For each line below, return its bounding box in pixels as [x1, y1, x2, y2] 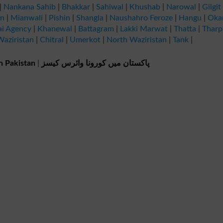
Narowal [166, 3, 196, 11]
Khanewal [37, 25, 72, 33]
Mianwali [10, 14, 43, 22]
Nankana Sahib [3, 3, 56, 11]
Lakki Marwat [119, 25, 168, 33]
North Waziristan [107, 36, 167, 44]
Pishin [49, 14, 70, 22]
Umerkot [70, 36, 101, 44]
